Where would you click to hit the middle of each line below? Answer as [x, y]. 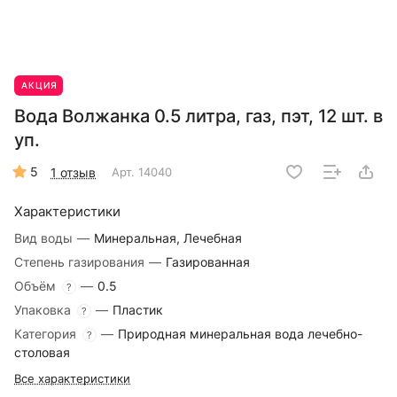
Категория [47, 334]
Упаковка [44, 310]
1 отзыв [73, 172]
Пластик [138, 310]
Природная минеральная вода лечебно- [240, 334]
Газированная [208, 262]
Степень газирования [81, 262]
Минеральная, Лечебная [168, 238]
